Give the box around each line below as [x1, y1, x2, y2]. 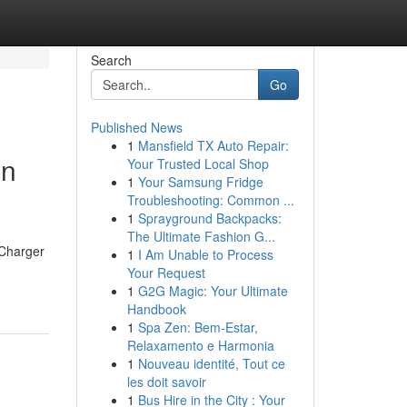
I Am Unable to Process [137, 245, 273, 263]
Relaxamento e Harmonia [126, 336, 274, 354]
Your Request [126, 263, 205, 282]
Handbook [126, 300, 186, 318]
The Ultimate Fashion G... [126, 227, 275, 245]
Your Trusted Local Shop [126, 154, 269, 173]
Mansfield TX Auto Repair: [137, 136, 289, 154]
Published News [90, 118, 183, 136]
